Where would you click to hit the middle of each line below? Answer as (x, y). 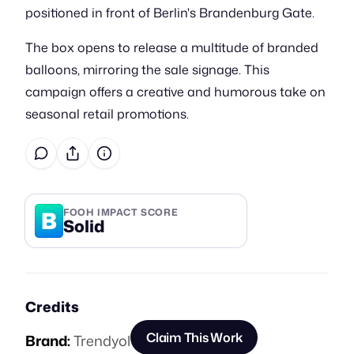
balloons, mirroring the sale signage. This (147, 70)
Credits (52, 307)
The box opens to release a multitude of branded (172, 47)
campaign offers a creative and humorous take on (175, 92)
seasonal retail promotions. (107, 114)
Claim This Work (194, 337)
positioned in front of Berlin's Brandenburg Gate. (170, 13)
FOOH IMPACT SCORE (121, 212)
